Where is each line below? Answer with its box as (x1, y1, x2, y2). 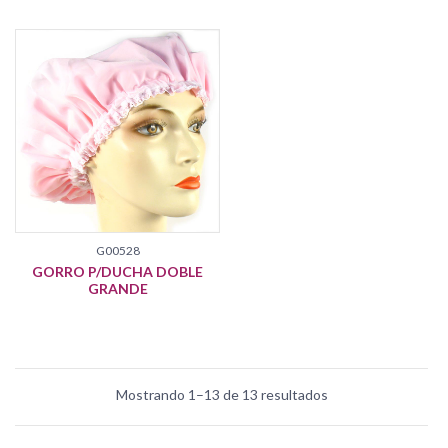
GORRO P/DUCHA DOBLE (32, 262, 204, 280)
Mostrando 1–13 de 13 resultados (115, 385, 328, 403)
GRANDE (87, 279, 148, 297)
